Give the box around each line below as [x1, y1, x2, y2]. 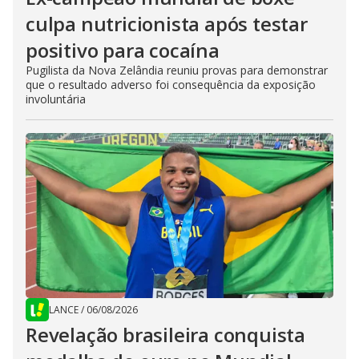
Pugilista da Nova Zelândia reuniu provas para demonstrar [26, 63, 328, 78]
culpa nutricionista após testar [26, 10, 308, 37]
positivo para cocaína [26, 37, 220, 63]
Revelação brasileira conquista [26, 321, 305, 348]
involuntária [26, 91, 86, 107]
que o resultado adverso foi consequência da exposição [26, 77, 316, 92]
